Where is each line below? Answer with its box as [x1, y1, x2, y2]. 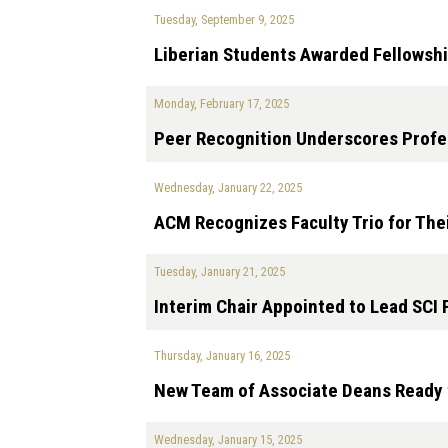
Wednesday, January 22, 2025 [154, 180, 302, 196]
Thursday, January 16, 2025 [154, 348, 290, 364]
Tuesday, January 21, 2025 [154, 264, 285, 280]
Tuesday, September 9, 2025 [154, 12, 294, 28]
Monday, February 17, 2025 [154, 96, 289, 112]
